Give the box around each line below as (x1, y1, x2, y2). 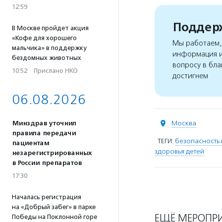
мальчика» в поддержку (12, 44, 86, 52)
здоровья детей (155, 147, 204, 156)
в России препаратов (12, 159, 82, 167)
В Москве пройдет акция (12, 24, 89, 32)
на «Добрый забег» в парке (12, 203, 96, 211)
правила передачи (12, 129, 76, 137)
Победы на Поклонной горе (12, 213, 97, 221)
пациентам (12, 139, 49, 147)
